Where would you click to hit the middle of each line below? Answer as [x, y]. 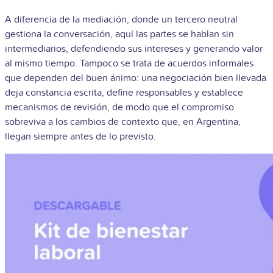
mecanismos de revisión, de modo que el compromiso [119, 107]
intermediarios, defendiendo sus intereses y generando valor [134, 48]
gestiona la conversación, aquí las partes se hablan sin [119, 34]
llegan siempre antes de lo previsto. [80, 136]
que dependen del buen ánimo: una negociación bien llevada [136, 78]
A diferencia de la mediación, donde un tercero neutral [121, 19]
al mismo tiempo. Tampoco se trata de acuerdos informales [129, 63]
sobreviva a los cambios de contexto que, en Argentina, [123, 122]
